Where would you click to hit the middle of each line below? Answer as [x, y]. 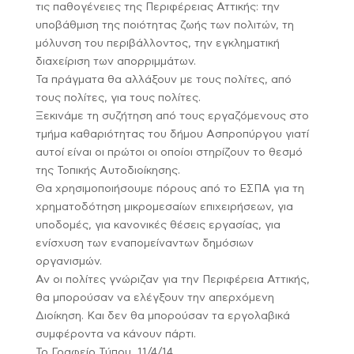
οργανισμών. [68, 262]
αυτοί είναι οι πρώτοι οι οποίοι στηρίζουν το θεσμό [169, 153]
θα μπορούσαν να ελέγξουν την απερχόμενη [154, 298]
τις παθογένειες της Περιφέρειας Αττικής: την [157, 7]
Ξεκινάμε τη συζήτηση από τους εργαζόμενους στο [172, 116]
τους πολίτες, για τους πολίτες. [118, 98]
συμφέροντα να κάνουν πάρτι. [115, 334]
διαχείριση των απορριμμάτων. [115, 62]
